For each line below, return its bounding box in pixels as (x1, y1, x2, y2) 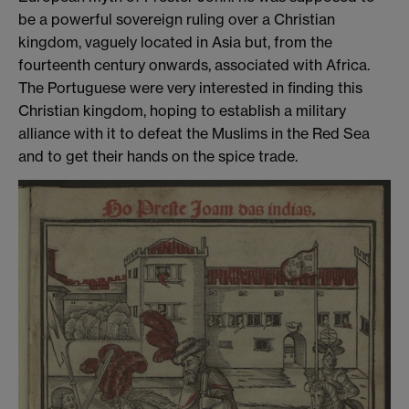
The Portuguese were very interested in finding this (18, 79, 362, 98)
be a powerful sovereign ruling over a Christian (18, 10, 335, 29)
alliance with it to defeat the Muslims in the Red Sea (18, 124, 370, 143)
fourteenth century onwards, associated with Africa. (18, 56, 370, 75)
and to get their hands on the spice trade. (18, 147, 298, 166)
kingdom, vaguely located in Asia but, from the (18, 33, 332, 52)
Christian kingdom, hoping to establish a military (18, 101, 346, 121)
